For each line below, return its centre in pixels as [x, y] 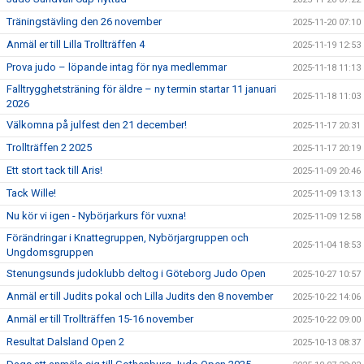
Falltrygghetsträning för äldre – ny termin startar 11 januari [141, 89]
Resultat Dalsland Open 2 [65, 342]
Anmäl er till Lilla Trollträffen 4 [76, 44]
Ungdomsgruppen [50, 252]
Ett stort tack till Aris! [54, 170]
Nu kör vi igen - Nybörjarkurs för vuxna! [96, 216]
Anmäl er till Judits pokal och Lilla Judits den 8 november [140, 296]
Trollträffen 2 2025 [49, 147]
